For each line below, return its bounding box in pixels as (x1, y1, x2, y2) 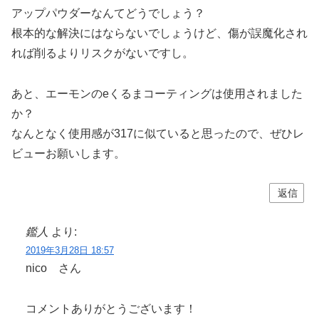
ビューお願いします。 (11, 147, 125, 159)
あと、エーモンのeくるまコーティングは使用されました (11, 87, 303, 100)
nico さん (26, 262, 81, 275)
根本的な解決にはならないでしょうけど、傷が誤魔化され (11, 26, 308, 39)
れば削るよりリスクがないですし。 (11, 46, 194, 59)
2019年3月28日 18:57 (26, 245, 114, 256)
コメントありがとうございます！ (26, 303, 197, 315)
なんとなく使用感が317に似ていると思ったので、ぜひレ (11, 127, 304, 140)
